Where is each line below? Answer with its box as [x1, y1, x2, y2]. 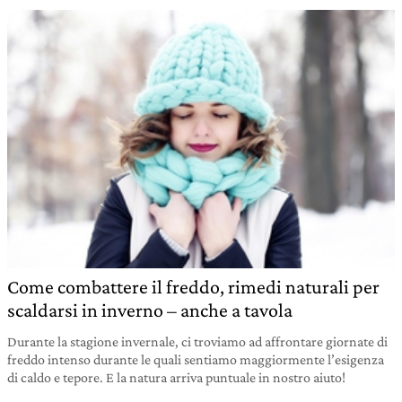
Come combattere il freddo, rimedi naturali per [7, 275, 380, 298]
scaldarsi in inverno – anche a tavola [7, 298, 293, 321]
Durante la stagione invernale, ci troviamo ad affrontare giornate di [7, 333, 388, 349]
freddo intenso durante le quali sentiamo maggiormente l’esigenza [7, 351, 384, 367]
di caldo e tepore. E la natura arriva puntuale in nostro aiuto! [7, 369, 345, 385]
